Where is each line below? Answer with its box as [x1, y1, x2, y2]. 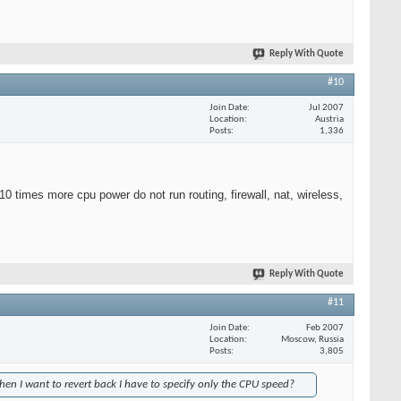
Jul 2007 [309, 102, 344, 113]
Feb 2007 [306, 322, 344, 333]
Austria [315, 114, 344, 124]
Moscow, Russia [281, 334, 344, 345]
